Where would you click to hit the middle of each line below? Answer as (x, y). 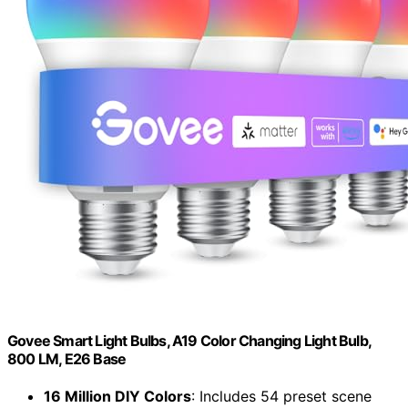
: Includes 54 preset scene (281, 397)
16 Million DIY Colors (117, 397)
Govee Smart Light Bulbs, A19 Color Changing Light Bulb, (189, 341)
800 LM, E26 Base (67, 359)
